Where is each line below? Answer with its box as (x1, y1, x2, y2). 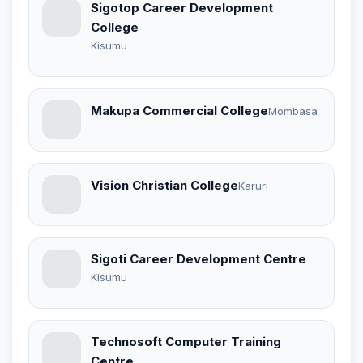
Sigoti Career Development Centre (91, 250, 306, 267)
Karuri (238, 179, 268, 193)
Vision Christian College (91, 177, 238, 194)
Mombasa (268, 105, 318, 118)
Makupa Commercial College (91, 103, 268, 119)
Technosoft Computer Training (91, 333, 281, 349)
